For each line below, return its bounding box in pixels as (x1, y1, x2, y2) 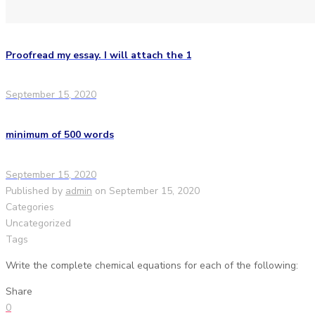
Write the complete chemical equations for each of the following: (6, 258, 298, 272)
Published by (6, 184, 63, 198)
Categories (6, 200, 54, 214)
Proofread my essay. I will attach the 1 (6, 48, 191, 62)
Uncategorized (6, 216, 71, 230)
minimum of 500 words (6, 128, 114, 142)
